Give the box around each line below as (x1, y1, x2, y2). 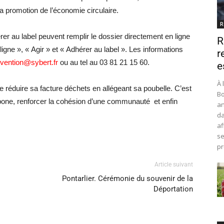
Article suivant (154, 161, 193, 168)
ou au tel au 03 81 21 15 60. (58, 58, 149, 66)
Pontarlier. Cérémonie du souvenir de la (62, 174, 193, 183)
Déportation (153, 184, 193, 193)
